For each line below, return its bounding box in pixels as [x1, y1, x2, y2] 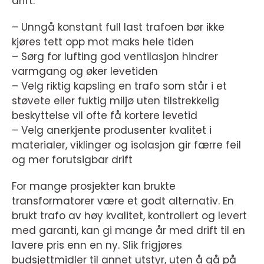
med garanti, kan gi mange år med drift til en [12, 223, 245, 238]
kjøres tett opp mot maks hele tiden [12, 35, 194, 49]
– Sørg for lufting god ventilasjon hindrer [12, 49, 218, 64]
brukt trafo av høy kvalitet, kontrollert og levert [12, 209, 247, 223]
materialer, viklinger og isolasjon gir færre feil [12, 138, 241, 153]
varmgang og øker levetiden [12, 64, 158, 79]
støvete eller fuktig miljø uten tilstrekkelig [12, 94, 219, 108]
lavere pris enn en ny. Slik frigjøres [12, 238, 182, 253]
